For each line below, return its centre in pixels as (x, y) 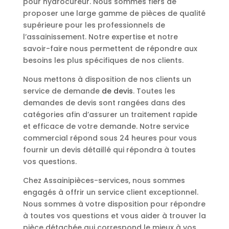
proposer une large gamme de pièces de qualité (114, 13)
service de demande (62, 91)
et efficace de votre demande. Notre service (106, 126)
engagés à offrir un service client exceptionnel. (110, 192)
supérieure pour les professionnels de (94, 25)
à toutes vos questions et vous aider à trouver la (114, 215)
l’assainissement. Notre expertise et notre (100, 37)
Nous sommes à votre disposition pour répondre (114, 204)
